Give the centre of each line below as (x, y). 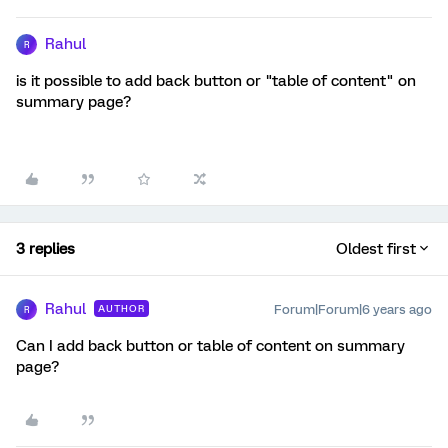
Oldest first (376, 249)
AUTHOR (121, 308)
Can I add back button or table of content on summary (210, 346)
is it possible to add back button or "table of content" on (216, 81)
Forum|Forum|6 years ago (353, 309)
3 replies (45, 249)
